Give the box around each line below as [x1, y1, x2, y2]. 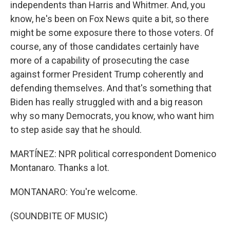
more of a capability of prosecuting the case [10, 55, 189, 66]
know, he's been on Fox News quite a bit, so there [10, 13, 209, 24]
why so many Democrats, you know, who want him [10, 110, 214, 121]
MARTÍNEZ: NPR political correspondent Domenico [10, 148, 216, 159]
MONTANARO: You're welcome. [10, 186, 138, 197]
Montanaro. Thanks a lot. [10, 162, 109, 173]
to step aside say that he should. [10, 124, 142, 135]
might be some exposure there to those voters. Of [10, 27, 214, 38]
